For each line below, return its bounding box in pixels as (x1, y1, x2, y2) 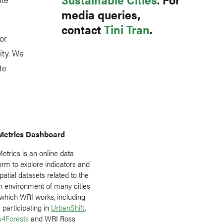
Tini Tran (104, 20, 150, 38)
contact (61, 20, 104, 38)
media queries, (61, 5, 140, 23)
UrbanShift (51, 201, 85, 213)
